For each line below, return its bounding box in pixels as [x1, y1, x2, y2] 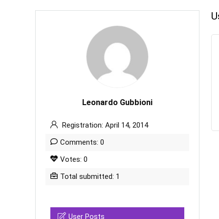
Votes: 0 [60, 155, 88, 164]
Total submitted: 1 [60, 172, 120, 181]
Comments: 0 [60, 138, 104, 147]
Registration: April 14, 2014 [60, 121, 148, 130]
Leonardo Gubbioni [82, 98, 153, 107]
